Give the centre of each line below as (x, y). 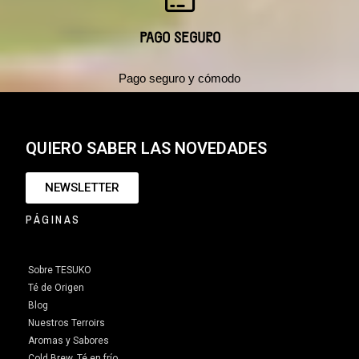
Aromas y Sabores (69, 340)
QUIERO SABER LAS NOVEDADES (147, 148)
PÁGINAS (53, 219)
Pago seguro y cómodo (179, 78)
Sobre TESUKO (60, 270)
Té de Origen (56, 287)
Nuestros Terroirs (67, 323)
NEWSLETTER (83, 187)
